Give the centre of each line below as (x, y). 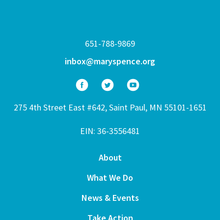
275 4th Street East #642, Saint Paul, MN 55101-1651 (110, 108)
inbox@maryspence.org (110, 61)
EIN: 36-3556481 (110, 131)
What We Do (110, 178)
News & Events (110, 198)
